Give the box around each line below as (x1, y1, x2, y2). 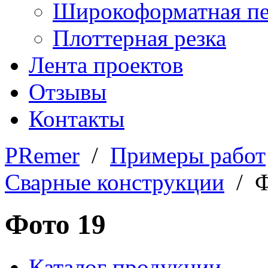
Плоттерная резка (53, 25, 226, 51)
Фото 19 (5, 209, 106, 240)
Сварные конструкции (5, 169, 224, 195)
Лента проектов (29, 52, 183, 78)
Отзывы (29, 79, 106, 105)
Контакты (29, 106, 124, 132)
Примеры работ (110, 142, 266, 168)
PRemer (5, 142, 80, 168)
